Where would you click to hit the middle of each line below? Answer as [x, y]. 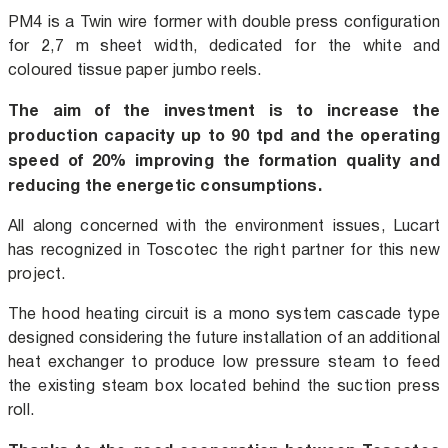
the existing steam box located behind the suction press [224, 385]
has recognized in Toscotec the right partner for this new [224, 249]
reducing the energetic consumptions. [165, 184]
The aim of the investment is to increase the [224, 109]
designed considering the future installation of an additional [224, 337]
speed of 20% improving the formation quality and [224, 159]
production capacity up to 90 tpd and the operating [224, 134]
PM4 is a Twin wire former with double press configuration [224, 21]
